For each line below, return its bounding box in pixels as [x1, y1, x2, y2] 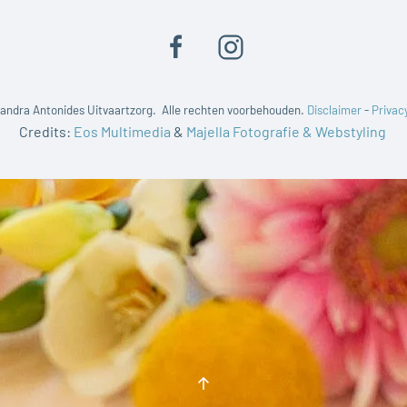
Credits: [18, 122, 74, 140]
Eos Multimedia [73, 122, 171, 140]
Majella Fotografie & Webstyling [185, 122, 389, 140]
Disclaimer [306, 102, 362, 117]
